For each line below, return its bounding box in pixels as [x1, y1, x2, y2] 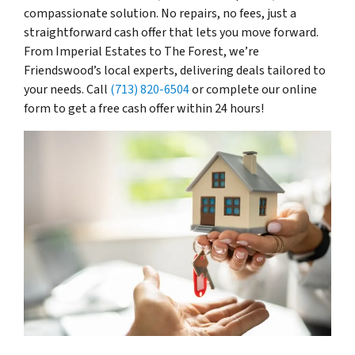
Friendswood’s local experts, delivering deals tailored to [24, 62, 326, 79]
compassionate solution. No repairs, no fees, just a [24, 5, 296, 22]
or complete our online [189, 81, 317, 98]
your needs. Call [24, 81, 110, 98]
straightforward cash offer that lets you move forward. [24, 24, 319, 41]
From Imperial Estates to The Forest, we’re [24, 43, 259, 60]
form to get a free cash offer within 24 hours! [24, 100, 264, 117]
